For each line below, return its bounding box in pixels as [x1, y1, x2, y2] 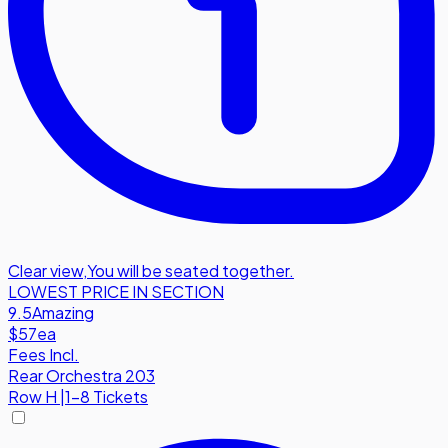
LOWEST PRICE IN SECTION [8, 281, 224, 303]
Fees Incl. [8, 344, 79, 366]
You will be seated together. [87, 260, 294, 282]
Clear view [8, 260, 83, 282]
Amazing [32, 302, 94, 324]
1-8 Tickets [65, 386, 148, 408]
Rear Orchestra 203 [8, 365, 155, 387]
